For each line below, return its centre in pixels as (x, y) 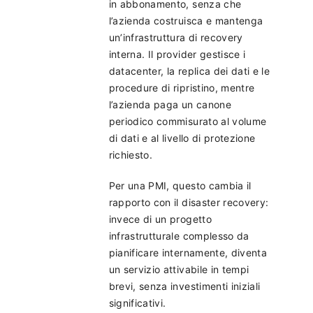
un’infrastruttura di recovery (176, 37)
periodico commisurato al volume (188, 121)
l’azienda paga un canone (170, 104)
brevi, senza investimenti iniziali (184, 286)
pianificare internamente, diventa (188, 252)
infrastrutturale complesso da (179, 235)
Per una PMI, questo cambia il (180, 185)
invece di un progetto (160, 219)
